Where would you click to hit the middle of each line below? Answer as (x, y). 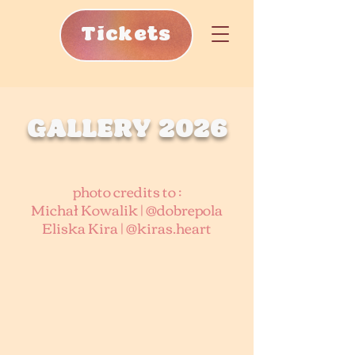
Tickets (126, 35)
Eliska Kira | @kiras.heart (127, 227)
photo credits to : (127, 191)
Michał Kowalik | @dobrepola (127, 209)
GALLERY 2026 (127, 130)
